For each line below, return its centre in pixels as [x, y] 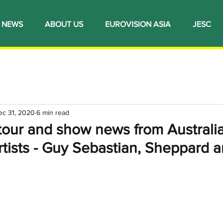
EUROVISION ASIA [138, 24]
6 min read [53, 112]
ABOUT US [64, 24]
